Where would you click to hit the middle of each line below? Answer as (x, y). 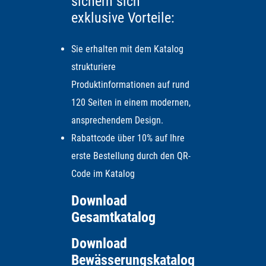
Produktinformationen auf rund (130, 84)
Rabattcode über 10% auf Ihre (128, 138)
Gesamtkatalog (113, 217)
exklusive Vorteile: (123, 18)
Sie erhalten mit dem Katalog (127, 49)
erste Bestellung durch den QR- (131, 156)
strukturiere (94, 66)
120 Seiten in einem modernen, (131, 102)
